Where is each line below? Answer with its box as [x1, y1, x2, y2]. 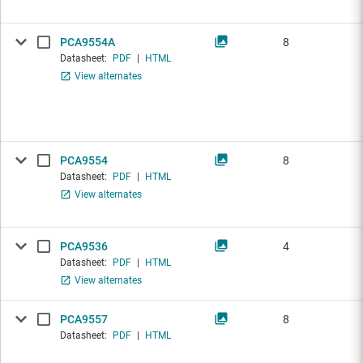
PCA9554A [60, 36, 115, 49]
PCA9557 [60, 313, 108, 327]
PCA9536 [60, 240, 108, 254]
